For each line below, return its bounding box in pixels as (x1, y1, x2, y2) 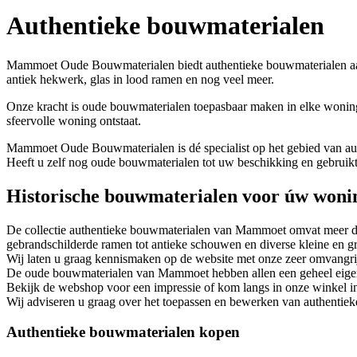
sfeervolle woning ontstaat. (6, 113, 141, 127)
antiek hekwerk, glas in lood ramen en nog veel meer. (6, 72, 274, 86)
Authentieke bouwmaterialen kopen (6, 324, 240, 341)
